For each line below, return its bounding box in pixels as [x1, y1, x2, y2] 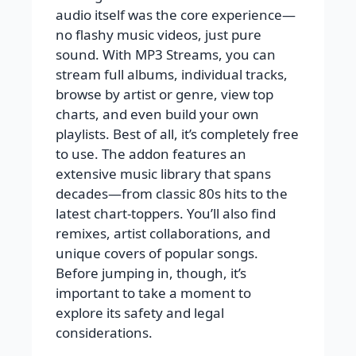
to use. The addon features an [56, 144, 246, 163]
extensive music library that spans [56, 164, 271, 183]
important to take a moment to [56, 283, 251, 302]
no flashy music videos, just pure [56, 25, 261, 44]
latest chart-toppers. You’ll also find [56, 203, 276, 222]
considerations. [56, 323, 153, 342]
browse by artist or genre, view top [56, 84, 273, 103]
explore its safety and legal [56, 303, 224, 322]
